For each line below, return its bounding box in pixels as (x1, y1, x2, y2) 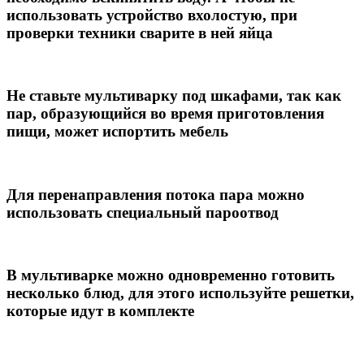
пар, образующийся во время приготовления (6, 105, 324, 123)
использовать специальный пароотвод (6, 203, 279, 221)
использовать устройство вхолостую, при (6, 6, 297, 24)
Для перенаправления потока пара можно (6, 185, 305, 203)
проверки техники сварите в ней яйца (6, 24, 273, 41)
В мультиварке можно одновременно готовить (6, 266, 335, 284)
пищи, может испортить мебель (6, 123, 228, 141)
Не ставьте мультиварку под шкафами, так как (6, 87, 341, 105)
